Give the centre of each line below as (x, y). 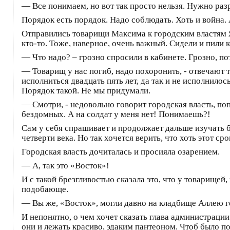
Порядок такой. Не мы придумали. (86, 90)
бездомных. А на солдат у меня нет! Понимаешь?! (116, 114)
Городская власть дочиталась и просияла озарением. (121, 151)
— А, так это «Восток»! (65, 165)
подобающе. (45, 189)
